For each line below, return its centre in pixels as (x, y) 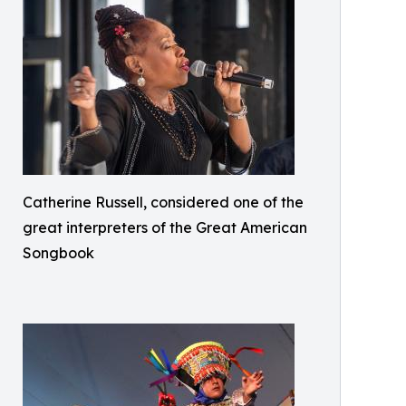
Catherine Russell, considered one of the (163, 202)
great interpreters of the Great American (165, 227)
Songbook (58, 252)
